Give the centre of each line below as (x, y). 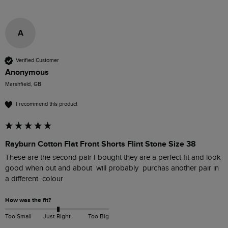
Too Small (18, 217)
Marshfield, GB (23, 84)
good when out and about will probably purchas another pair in (112, 168)
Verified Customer (37, 61)
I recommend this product (47, 104)
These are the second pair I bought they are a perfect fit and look (113, 157)
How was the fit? (28, 200)
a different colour (34, 179)
